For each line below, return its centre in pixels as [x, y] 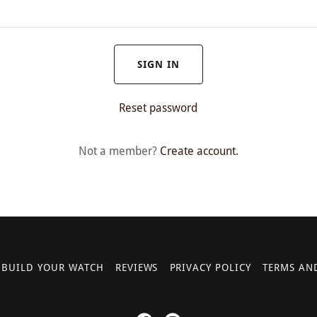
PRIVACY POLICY [211, 267]
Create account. [199, 151]
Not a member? [117, 151]
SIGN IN [158, 64]
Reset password [158, 108]
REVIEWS [137, 267]
